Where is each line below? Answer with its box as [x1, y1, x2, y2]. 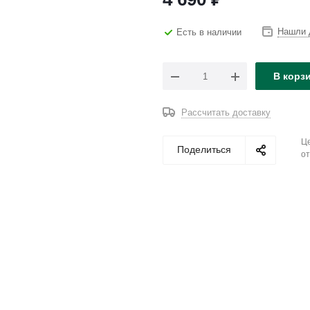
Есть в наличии [176, 26, 241, 37]
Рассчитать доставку [181, 107, 271, 118]
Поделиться [177, 144, 231, 155]
